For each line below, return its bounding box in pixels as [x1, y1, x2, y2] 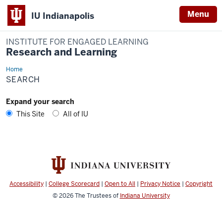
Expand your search [6, 97, 74, 106]
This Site [16, 110, 45, 118]
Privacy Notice [140, 180, 180, 188]
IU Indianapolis [31, 10, 94, 21]
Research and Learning [6, 46, 117, 58]
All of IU [63, 110, 88, 118]
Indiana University [119, 192, 170, 200]
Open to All [105, 180, 135, 188]
